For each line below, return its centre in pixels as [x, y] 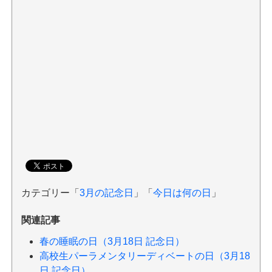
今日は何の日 [182, 192]
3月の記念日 [106, 192]
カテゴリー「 [50, 192]
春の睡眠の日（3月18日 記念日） [112, 241]
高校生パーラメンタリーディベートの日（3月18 [144, 256]
